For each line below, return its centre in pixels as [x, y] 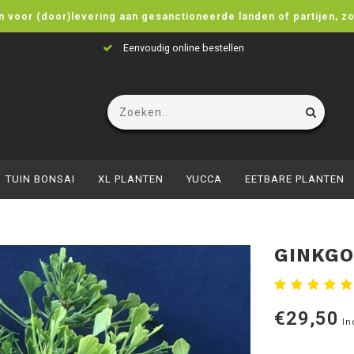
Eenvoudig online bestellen [183, 48]
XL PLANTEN [130, 179]
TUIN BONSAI [40, 179]
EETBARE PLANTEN [294, 179]
